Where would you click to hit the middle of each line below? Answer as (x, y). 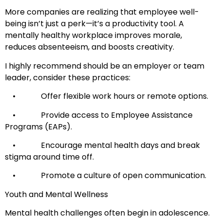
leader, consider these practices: (68, 77)
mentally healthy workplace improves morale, (93, 36)
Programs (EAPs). (38, 127)
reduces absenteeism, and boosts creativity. (90, 47)
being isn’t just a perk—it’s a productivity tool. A (94, 24)
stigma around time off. (49, 157)
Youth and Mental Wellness (56, 194)
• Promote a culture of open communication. (106, 176)
